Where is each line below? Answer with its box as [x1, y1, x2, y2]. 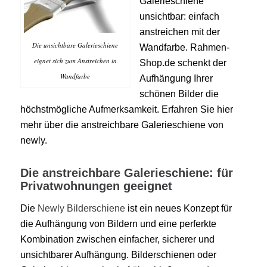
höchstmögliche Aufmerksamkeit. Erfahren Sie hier [20, 104, 233, 115]
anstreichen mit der [139, 27, 220, 38]
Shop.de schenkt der [139, 58, 226, 69]
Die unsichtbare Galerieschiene [32, 40, 119, 49]
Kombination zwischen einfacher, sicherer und [20, 234, 215, 244]
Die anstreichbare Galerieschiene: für [20, 166, 233, 180]
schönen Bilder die [139, 89, 219, 100]
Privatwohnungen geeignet [20, 179, 172, 193]
